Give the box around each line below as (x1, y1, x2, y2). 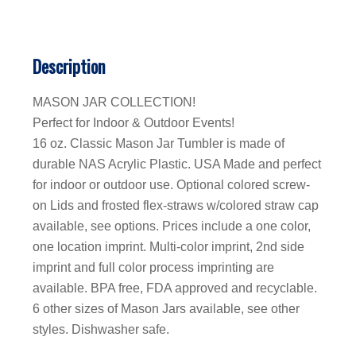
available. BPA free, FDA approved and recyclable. (33, 281, 317, 296)
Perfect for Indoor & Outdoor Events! (33, 116, 234, 130)
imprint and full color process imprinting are (33, 261, 274, 275)
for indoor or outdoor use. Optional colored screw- (33, 178, 310, 192)
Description (33, 53, 105, 79)
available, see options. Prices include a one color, (33, 219, 311, 234)
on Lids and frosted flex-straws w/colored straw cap (33, 199, 319, 213)
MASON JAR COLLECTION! (33, 95, 195, 110)
